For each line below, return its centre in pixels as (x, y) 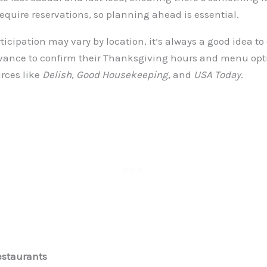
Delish (57, 74)
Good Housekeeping (122, 74)
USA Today (217, 74)
